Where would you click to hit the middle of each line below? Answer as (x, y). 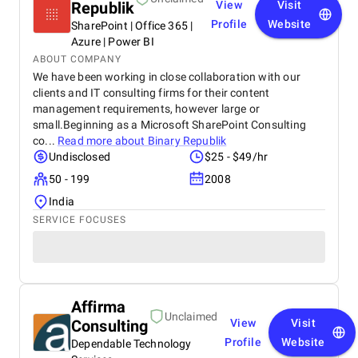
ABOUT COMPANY (77, 59)
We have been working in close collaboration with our (167, 77)
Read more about (103, 141)
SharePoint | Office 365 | (132, 26)
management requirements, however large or (146, 109)
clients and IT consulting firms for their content (151, 93)
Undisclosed (80, 157)
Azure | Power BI (113, 42)
